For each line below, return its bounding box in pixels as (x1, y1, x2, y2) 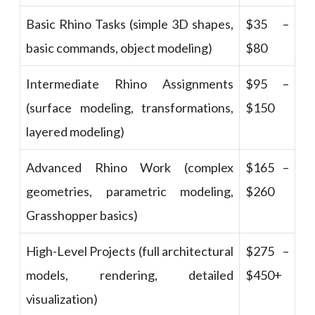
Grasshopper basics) (26, 207, 138, 224)
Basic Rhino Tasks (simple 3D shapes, (26, 16, 233, 32)
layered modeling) (26, 124, 124, 140)
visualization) (26, 291, 98, 307)
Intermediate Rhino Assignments (26, 76, 233, 92)
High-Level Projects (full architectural (26, 243, 233, 259)
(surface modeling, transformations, (26, 100, 233, 116)
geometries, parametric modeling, (26, 184, 233, 200)
